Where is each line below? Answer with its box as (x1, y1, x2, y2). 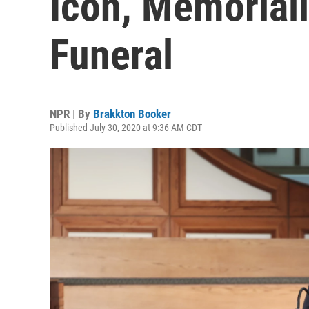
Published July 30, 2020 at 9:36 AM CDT (50, 122, 202, 133)
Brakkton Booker (93, 107, 171, 121)
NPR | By (50, 107, 93, 121)
